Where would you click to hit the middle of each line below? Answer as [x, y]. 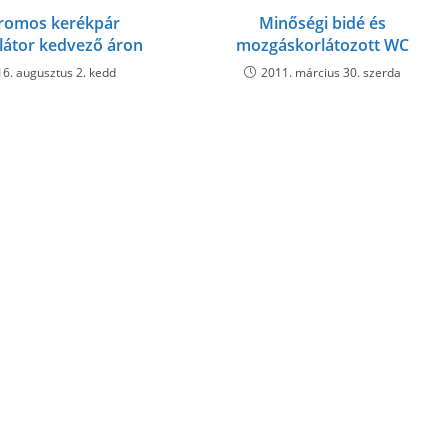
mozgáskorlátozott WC [322, 45]
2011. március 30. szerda [330, 72]
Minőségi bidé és [322, 23]
